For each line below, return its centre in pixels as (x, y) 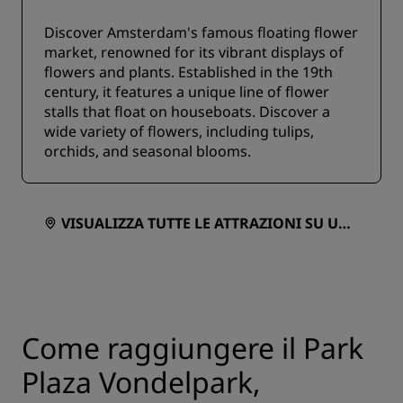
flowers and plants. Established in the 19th (188, 72)
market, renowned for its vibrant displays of (194, 53)
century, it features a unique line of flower (187, 92)
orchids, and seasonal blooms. (148, 152)
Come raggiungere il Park (193, 348)
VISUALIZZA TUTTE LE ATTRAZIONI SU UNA (210, 224)
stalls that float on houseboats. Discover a (187, 112)
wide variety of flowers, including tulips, (179, 132)
